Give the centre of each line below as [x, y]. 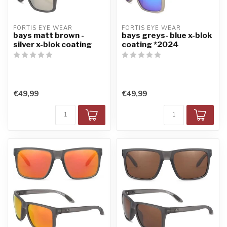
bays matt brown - [49, 35]
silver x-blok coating [52, 44]
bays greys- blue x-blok [167, 35]
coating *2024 [150, 44]
